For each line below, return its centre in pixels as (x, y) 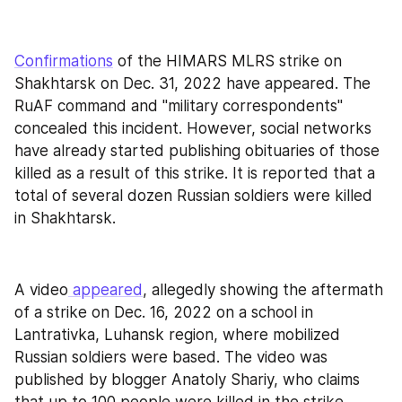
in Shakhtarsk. (65, 218)
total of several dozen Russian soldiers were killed (193, 195)
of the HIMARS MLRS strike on (227, 61)
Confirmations (64, 61)
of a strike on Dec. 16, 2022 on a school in (164, 312)
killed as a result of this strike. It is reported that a (195, 173)
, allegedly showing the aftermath (263, 290)
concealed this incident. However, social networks (193, 128)
